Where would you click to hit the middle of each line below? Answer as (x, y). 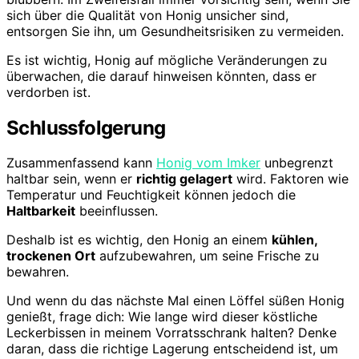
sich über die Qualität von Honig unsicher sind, (147, 15)
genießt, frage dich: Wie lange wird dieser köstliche (162, 317)
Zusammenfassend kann (81, 163)
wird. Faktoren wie (290, 179)
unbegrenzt (297, 163)
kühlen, (294, 240)
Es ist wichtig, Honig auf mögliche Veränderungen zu (167, 60)
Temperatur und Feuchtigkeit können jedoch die (151, 195)
